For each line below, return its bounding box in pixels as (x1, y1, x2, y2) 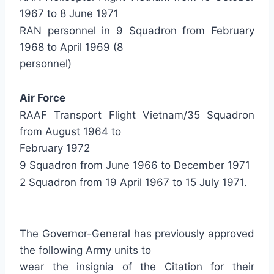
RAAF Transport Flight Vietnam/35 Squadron (20, 109, 254, 121)
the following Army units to (20, 244, 151, 256)
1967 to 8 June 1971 (20, 7, 119, 20)
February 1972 (20, 142, 90, 154)
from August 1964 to (20, 125, 121, 138)
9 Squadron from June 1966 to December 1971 (20, 159, 250, 171)
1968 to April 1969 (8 (20, 41, 123, 53)
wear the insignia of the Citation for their (20, 261, 254, 273)
